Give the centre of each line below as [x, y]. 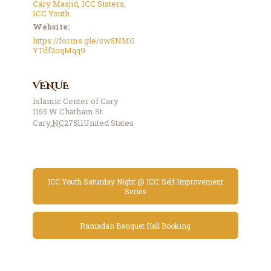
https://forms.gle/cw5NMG [83, 40]
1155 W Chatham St [67, 111]
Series [135, 191]
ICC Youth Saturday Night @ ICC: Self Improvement [135, 181]
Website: [51, 26]
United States [108, 122]
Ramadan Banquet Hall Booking [135, 225]
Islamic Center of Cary [75, 101]
